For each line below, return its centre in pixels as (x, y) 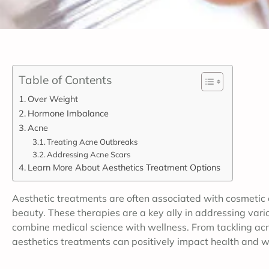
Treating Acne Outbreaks (92, 142)
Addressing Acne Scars (89, 154)
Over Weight (53, 99)
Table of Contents (65, 80)
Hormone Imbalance (68, 113)
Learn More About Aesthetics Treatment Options (124, 167)
